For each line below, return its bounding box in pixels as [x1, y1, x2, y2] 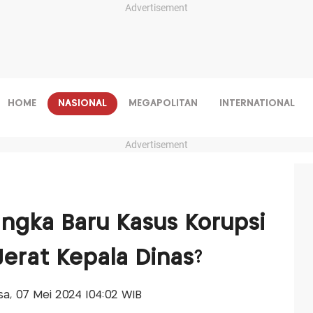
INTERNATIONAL [219, 99, 295, 108]
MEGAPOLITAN [128, 99, 198, 108]
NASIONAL [57, 99, 107, 108]
